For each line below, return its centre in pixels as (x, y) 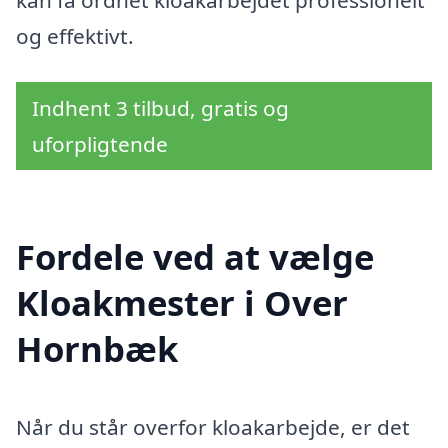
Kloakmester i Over (182, 303)
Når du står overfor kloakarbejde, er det (213, 427)
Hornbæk (97, 349)
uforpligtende (100, 143)
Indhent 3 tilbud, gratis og (160, 107)
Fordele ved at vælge (195, 257)
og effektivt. (75, 35)
